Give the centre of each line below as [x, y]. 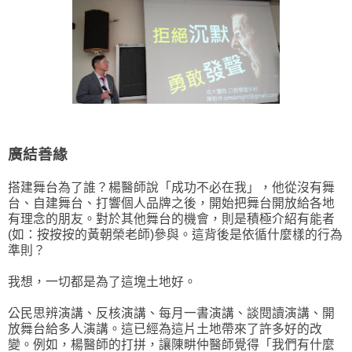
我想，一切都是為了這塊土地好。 [102, 282]
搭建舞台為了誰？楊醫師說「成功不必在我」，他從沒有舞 [171, 188]
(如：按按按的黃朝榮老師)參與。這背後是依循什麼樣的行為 [175, 235]
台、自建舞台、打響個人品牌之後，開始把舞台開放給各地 [171, 203]
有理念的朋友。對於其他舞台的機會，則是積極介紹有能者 [171, 219]
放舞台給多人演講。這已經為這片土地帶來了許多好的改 [165, 329]
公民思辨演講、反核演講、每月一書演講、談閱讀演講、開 [171, 313]
